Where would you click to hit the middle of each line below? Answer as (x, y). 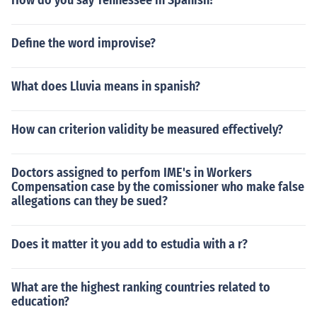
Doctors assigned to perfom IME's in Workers (132, 173)
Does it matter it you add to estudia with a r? (129, 244)
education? (40, 301)
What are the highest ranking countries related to (141, 287)
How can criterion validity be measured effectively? (147, 129)
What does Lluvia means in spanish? (106, 86)
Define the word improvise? (83, 43)
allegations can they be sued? (90, 201)
